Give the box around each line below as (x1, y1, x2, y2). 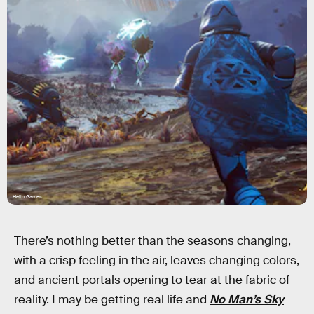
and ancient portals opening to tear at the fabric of (14, 273, 289, 287)
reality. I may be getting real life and (14, 292, 210, 307)
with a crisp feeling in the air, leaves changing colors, (14, 253, 299, 268)
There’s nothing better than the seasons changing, (14, 233, 291, 248)
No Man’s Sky (210, 292, 284, 307)
